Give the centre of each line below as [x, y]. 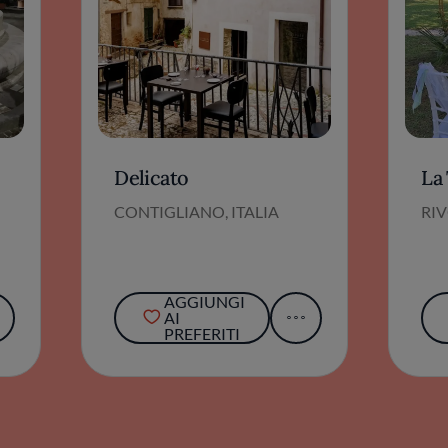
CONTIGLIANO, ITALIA [197, 211]
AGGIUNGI [204, 301]
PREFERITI [201, 333]
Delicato [151, 177]
